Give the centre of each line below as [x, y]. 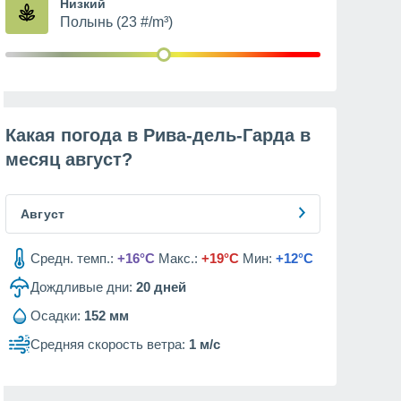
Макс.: [178, 258]
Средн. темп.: [72, 258]
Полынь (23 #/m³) [116, 22]
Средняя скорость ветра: [108, 344]
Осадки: [55, 316]
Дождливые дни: [81, 287]
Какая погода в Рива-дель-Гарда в [158, 135]
